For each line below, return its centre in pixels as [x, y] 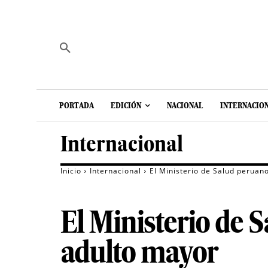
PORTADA [77, 106]
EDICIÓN [126, 106]
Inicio [71, 171]
